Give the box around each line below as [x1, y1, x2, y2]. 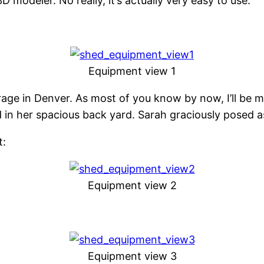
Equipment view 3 [87, 250, 177, 263]
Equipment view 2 [87, 179, 177, 192]
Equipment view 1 [88, 65, 176, 78]
